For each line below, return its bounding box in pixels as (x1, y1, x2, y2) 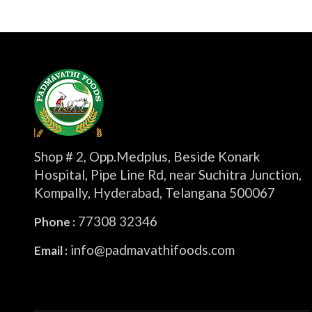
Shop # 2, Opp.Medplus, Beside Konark (33, 148, 260, 164)
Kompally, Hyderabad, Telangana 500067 (33, 184, 275, 201)
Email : (33, 242, 68, 258)
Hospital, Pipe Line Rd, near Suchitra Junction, (33, 166, 302, 182)
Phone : (33, 214, 75, 229)
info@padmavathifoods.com (67, 241, 235, 258)
